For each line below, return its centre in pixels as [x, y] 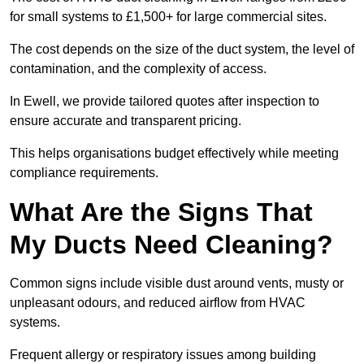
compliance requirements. [84, 173]
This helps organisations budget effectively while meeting [174, 154]
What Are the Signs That [161, 212]
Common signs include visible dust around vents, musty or [177, 284]
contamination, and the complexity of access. [138, 69]
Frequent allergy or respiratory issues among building [163, 355]
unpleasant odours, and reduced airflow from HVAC [158, 303]
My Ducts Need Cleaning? [171, 245]
